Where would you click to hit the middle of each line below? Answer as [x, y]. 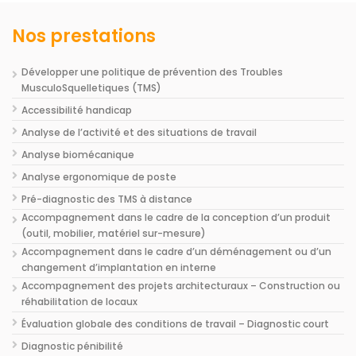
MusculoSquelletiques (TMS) [91, 88]
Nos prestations [84, 37]
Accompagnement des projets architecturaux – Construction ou [181, 286]
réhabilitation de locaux [79, 302]
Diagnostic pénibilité [72, 346]
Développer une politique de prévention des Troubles [152, 72]
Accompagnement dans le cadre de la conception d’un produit [176, 218]
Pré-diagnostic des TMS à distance [107, 199]
